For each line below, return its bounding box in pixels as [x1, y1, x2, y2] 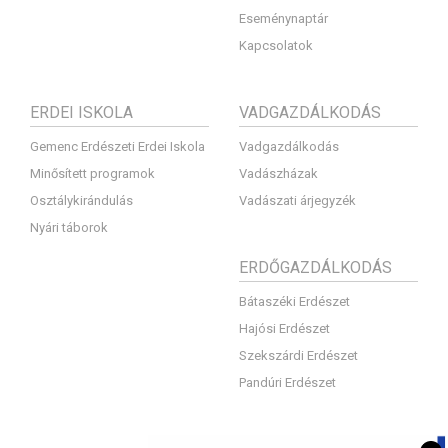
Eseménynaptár [239, 11, 328, 27]
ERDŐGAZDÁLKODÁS [239, 258, 392, 278]
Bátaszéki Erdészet [239, 294, 350, 310]
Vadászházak [239, 166, 318, 182]
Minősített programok [30, 166, 155, 182]
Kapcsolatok [239, 38, 313, 54]
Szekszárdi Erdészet [239, 348, 358, 364]
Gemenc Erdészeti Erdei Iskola [30, 139, 205, 155]
